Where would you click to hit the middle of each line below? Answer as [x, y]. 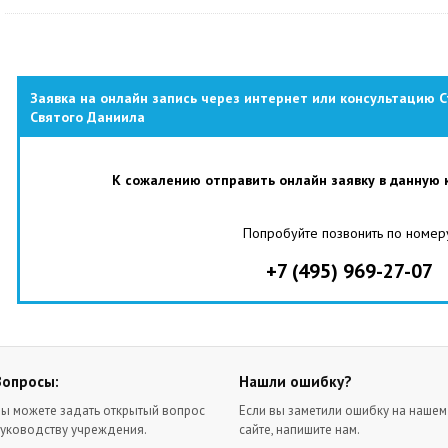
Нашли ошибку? [295, 381]
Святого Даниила [87, 117]
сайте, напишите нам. [299, 429]
